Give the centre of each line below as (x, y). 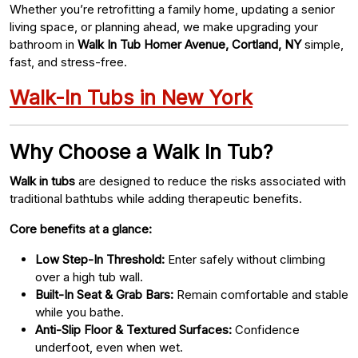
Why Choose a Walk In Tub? (141, 151)
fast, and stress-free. (68, 62)
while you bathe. (80, 312)
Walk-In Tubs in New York (131, 97)
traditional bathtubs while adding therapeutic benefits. (156, 198)
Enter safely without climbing (245, 259)
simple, (322, 44)
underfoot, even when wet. (109, 347)
